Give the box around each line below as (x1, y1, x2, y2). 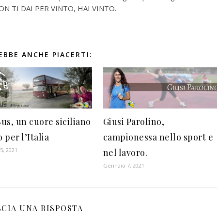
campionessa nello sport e (103, 131, 214, 143)
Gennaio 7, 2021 (103, 162, 144, 170)
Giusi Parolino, (103, 116, 165, 128)
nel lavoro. (103, 147, 148, 159)
